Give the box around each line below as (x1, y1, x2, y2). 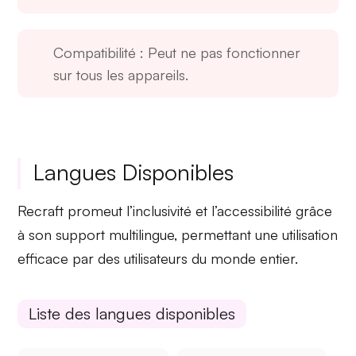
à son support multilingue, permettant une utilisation (17, 226, 339, 244)
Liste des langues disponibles (29, 303, 236, 323)
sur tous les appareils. (53, 66, 189, 84)
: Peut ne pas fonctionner (136, 44, 301, 62)
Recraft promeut (17, 202, 127, 220)
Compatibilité (53, 44, 137, 62)
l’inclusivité (126, 202, 192, 220)
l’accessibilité (211, 202, 292, 220)
